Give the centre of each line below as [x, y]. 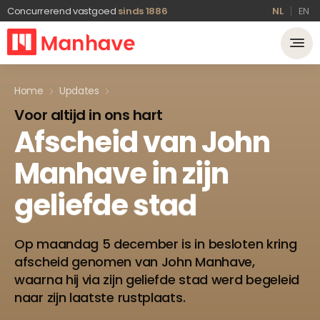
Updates [79, 91]
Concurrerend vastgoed [63, 11]
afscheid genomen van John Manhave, [135, 262]
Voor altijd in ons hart [89, 115]
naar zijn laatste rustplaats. [100, 297]
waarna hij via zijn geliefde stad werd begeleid [157, 280]
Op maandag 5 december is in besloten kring [156, 244]
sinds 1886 [143, 11]
